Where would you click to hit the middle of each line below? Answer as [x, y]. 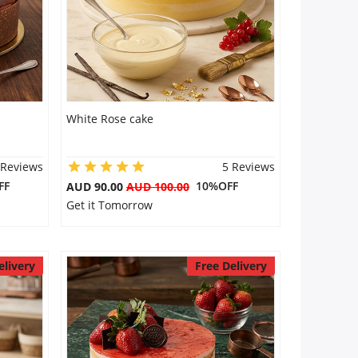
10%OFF [213, 186]
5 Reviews [248, 167]
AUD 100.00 [157, 187]
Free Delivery [231, 266]
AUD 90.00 [96, 187]
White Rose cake [109, 119]
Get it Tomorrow [109, 205]
